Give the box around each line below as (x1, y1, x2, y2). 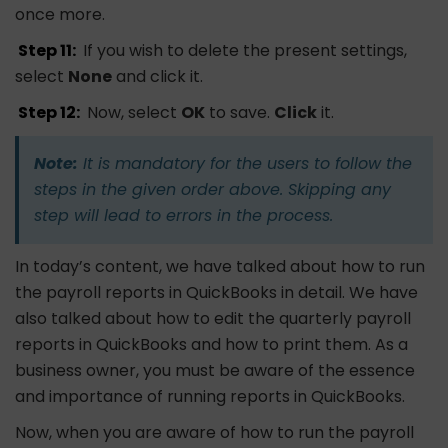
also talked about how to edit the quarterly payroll (15, 307, 411, 331)
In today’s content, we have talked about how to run (15, 255, 425, 279)
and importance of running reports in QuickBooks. (15, 385, 405, 409)
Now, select (83, 101, 182, 125)
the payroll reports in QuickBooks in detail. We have (15, 281, 418, 305)
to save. (205, 101, 275, 125)
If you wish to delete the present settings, (79, 39, 408, 63)
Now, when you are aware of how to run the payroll (15, 421, 414, 445)
